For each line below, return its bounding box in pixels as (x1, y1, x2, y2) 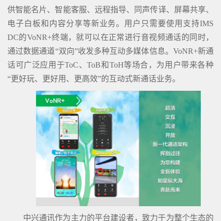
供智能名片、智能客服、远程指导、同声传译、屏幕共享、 (7, 5, 214, 14)
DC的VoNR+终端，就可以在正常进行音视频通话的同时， (7, 33, 214, 41)
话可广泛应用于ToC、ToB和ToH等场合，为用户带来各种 (7, 60, 214, 69)
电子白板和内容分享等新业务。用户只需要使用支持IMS (7, 19, 214, 28)
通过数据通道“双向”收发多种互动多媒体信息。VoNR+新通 (7, 46, 214, 55)
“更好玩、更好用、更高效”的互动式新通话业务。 (7, 74, 180, 83)
